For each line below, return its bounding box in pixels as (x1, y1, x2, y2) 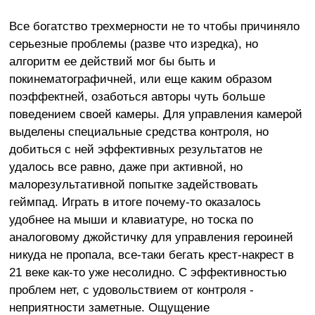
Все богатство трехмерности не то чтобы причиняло (8, 18, 300, 33)
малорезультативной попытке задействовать (8, 176, 258, 191)
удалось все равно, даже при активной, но (8, 159, 243, 174)
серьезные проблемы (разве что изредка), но (8, 36, 258, 51)
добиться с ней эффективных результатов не (8, 141, 262, 156)
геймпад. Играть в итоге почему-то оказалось (8, 194, 261, 209)
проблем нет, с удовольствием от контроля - (8, 282, 254, 297)
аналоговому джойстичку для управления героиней (8, 229, 293, 244)
